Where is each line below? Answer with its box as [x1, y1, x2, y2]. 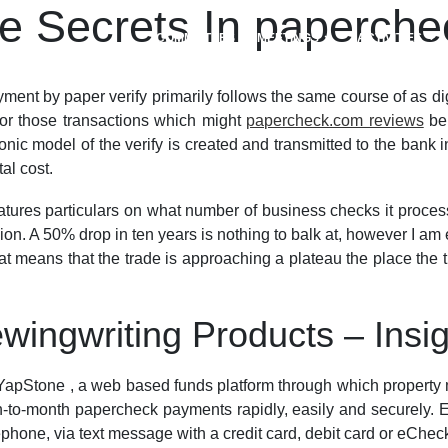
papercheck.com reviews [246, 112, 424, 129]
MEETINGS [257, 30, 323, 45]
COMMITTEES [155, 30, 235, 45]
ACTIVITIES [356, 30, 425, 45]
